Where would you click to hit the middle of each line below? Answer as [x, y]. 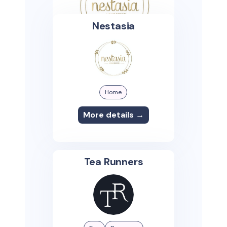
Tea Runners [113, 162]
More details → [113, 115]
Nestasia [113, 26]
